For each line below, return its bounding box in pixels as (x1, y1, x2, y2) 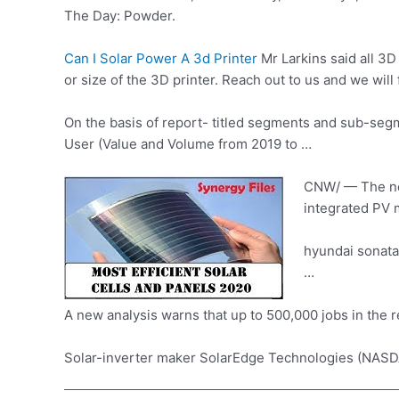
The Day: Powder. (64, 7, 175, 24)
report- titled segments (162, 114, 310, 131)
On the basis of (64, 114, 162, 131)
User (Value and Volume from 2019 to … (64, 135, 312, 152)
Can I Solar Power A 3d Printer (64, 50, 257, 67)
